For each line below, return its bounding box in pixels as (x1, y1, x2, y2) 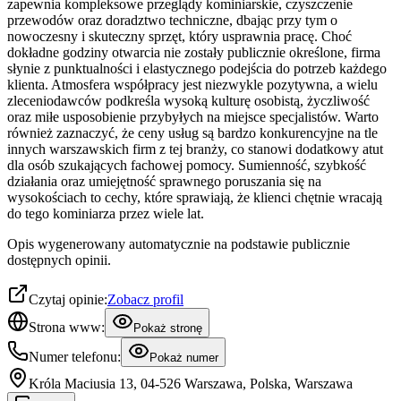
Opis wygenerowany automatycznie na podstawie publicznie (7, 236, 350, 252)
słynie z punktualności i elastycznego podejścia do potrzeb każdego (7, 61, 387, 77)
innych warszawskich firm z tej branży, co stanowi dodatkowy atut (7, 141, 383, 158)
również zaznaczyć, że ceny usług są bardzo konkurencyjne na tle (7, 125, 378, 141)
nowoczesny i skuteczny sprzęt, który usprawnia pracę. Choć (7, 29, 352, 45)
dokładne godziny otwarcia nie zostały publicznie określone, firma (7, 45, 380, 61)
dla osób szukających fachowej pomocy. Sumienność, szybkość (7, 158, 366, 174)
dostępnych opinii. (7, 252, 111, 269)
